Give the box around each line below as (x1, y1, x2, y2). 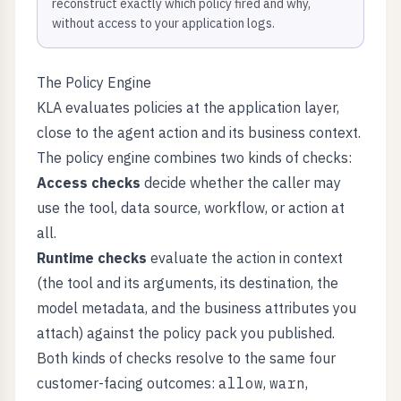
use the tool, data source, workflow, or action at (37, 199, 345, 217)
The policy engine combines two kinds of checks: (37, 149, 352, 166)
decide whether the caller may (141, 174, 341, 192)
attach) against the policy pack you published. (37, 324, 335, 342)
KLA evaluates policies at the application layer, (37, 98, 339, 116)
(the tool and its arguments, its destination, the (37, 274, 338, 292)
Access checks (37, 174, 141, 192)
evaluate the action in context (147, 249, 343, 267)
